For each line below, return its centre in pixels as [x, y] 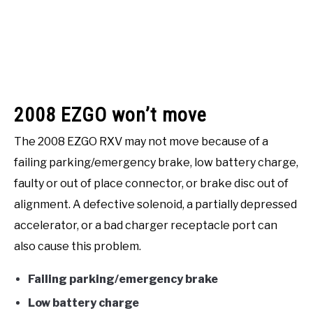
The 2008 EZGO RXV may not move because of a [141, 142]
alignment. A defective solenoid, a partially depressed [155, 205]
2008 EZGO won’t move [110, 115]
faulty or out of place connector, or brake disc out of [151, 184]
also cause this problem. [78, 247]
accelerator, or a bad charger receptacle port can [146, 226]
